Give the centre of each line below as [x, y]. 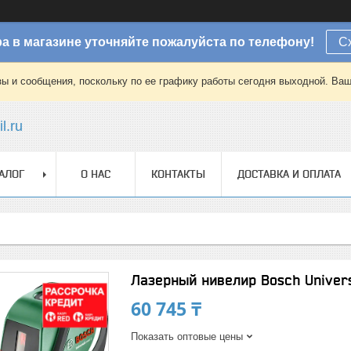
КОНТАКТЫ [178, 174]
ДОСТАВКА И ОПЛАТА [289, 174]
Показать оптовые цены [187, 337]
